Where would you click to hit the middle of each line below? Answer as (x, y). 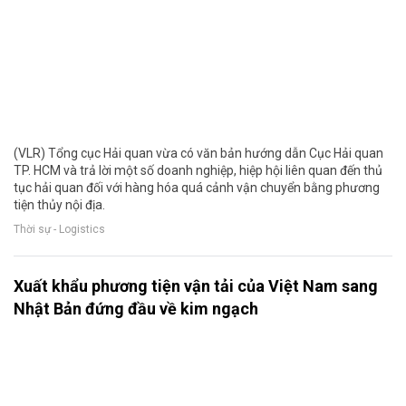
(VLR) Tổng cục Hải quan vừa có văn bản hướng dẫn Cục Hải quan (198, 154)
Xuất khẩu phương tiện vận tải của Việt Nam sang (196, 286)
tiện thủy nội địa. (59, 205)
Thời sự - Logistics (59, 230)
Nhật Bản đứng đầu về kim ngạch (136, 309)
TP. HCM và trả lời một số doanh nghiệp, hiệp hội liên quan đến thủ (198, 171)
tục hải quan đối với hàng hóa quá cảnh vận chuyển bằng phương (197, 188)
